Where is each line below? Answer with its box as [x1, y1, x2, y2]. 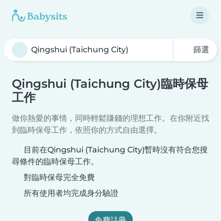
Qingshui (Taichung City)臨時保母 [12, 76, 208, 91]
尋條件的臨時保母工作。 [12, 157, 99, 166]
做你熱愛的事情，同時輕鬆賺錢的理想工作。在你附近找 [12, 113, 209, 123]
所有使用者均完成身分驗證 [22, 188, 118, 198]
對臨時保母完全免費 [22, 173, 95, 182]
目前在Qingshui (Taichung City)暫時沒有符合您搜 [24, 145, 208, 154]
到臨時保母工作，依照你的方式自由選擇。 [12, 125, 162, 135]
